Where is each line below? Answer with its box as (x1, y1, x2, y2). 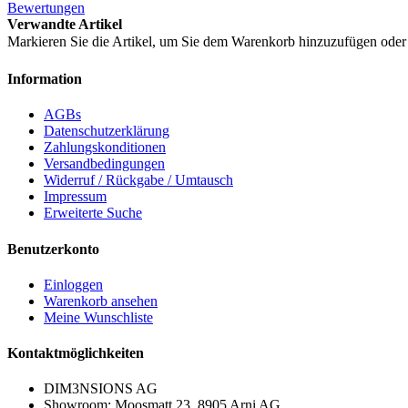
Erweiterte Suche (44, 205, 142, 221)
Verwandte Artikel (7, 15, 122, 32)
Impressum (44, 189, 107, 205)
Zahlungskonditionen (44, 139, 166, 156)
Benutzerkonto (7, 240, 99, 257)
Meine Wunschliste (44, 309, 153, 325)
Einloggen (44, 276, 103, 292)
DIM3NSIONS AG (44, 381, 158, 397)
